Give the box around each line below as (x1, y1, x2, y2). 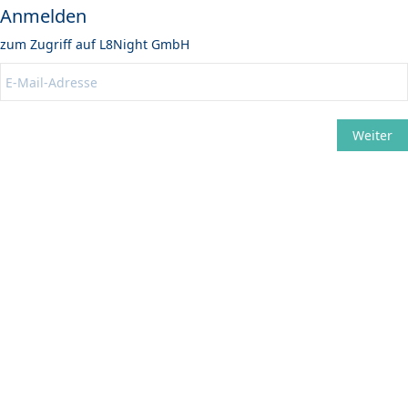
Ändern (12, 132, 57, 149)
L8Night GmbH (99, 36, 189, 53)
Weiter (352, 127, 393, 144)
